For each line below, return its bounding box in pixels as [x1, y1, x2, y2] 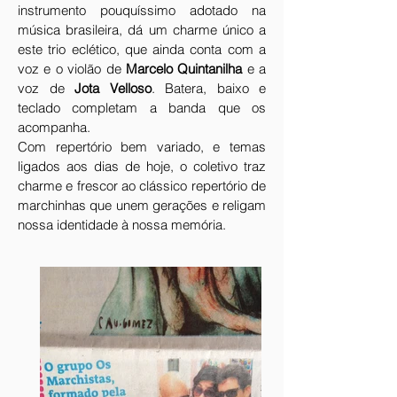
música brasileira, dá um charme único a [18, 21, 266, 38]
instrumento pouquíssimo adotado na [18, 2, 266, 19]
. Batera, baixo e [151, 80, 266, 97]
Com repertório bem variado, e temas [18, 138, 266, 155]
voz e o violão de [18, 60, 126, 77]
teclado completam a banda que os [18, 99, 266, 116]
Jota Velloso [74, 80, 152, 97]
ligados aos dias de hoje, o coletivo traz [18, 158, 266, 175]
